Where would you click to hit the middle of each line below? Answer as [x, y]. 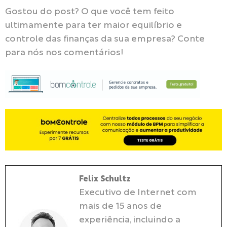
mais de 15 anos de [120, 206]
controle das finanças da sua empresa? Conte [105, 39]
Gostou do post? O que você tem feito [90, 12]
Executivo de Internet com [138, 193]
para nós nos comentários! [64, 53]
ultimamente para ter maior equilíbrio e [93, 25]
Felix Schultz [105, 179]
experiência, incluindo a [130, 220]
